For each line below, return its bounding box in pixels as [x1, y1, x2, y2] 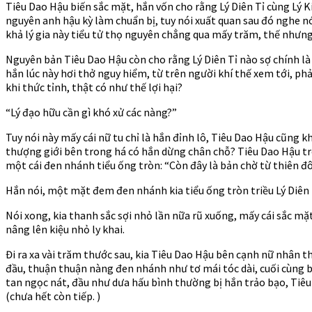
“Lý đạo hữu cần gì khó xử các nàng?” [6, 104, 177, 119]
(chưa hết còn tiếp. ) [6, 288, 100, 303]
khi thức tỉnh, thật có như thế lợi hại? [6, 79, 182, 94]
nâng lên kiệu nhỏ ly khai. [6, 221, 125, 236]
